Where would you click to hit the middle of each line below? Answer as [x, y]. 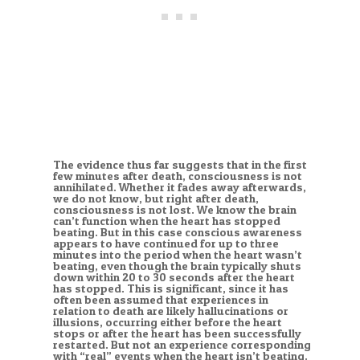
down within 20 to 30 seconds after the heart [174, 278]
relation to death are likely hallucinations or [170, 311]
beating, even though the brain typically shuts [177, 266]
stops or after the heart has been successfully [177, 334]
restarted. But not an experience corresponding [182, 345]
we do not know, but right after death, [155, 199]
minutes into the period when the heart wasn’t [177, 255]
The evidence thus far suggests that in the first [180, 165]
